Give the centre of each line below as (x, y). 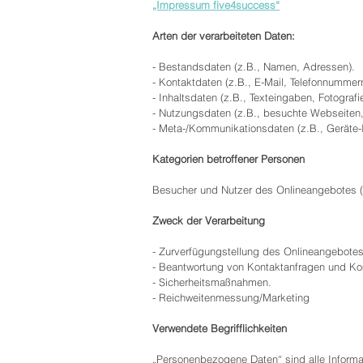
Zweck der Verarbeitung (209, 220)
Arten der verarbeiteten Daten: (224, 36)
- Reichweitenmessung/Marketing (231, 297)
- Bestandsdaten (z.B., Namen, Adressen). (254, 66)
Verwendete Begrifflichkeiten (220, 328)
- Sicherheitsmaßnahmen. (212, 282)
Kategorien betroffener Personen (228, 159)
